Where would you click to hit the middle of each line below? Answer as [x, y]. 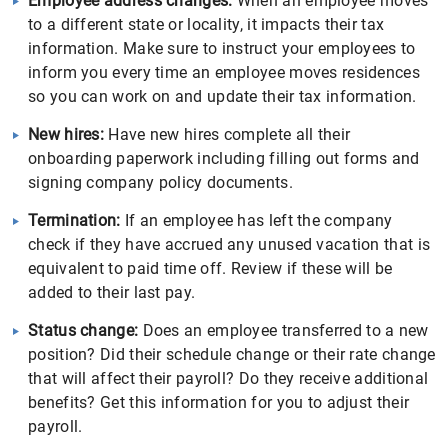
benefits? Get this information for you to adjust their [219, 402]
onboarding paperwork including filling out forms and [224, 158]
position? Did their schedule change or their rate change [232, 354]
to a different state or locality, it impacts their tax [206, 24]
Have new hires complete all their [227, 134]
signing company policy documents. [160, 182]
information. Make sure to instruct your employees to [222, 48]
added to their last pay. [112, 292]
